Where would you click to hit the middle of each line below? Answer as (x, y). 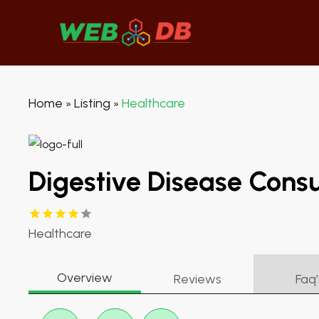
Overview (85, 278)
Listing (92, 103)
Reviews (197, 279)
